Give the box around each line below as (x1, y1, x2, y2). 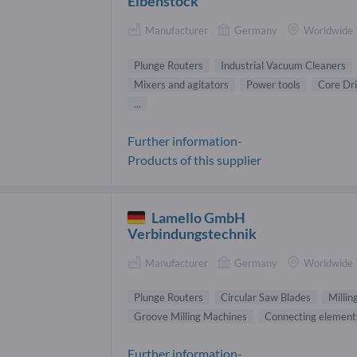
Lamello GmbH (151, 208, 246, 226)
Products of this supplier (127, 151, 261, 167)
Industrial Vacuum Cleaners (221, 58, 346, 72)
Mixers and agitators (134, 77, 229, 91)
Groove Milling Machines (134, 310, 247, 324)
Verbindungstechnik (127, 224, 257, 242)
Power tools (246, 77, 300, 91)
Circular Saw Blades (221, 291, 311, 304)
